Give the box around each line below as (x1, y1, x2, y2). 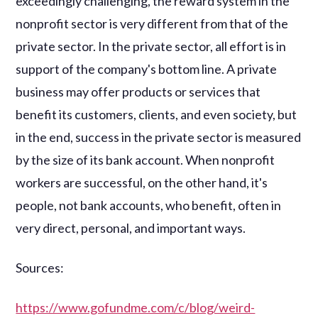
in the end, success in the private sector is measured (16, 128, 302, 145)
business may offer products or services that (16, 83, 261, 99)
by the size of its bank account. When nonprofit (16, 151, 275, 168)
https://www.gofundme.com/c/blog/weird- (16, 299, 256, 315)
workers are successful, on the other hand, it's (16, 174, 268, 190)
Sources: (16, 259, 65, 275)
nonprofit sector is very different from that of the (16, 15, 289, 31)
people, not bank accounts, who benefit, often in (16, 197, 282, 213)
